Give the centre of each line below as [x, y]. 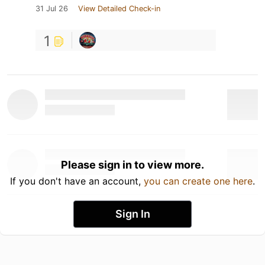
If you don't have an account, [77, 181]
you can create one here [198, 181]
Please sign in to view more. [132, 164]
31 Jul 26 [52, 8]
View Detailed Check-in [119, 8]
